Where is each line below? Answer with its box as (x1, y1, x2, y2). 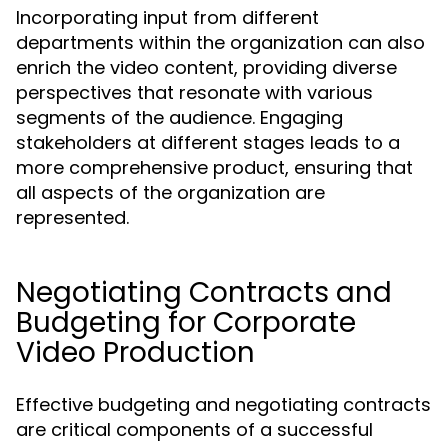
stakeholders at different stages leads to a (16, 130, 400, 155)
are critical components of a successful (16, 417, 373, 442)
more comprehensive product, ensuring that (16, 155, 413, 180)
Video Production (16, 333, 255, 372)
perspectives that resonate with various (16, 80, 373, 105)
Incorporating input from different (16, 5, 319, 30)
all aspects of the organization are (16, 180, 325, 205)
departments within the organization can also (16, 30, 425, 55)
